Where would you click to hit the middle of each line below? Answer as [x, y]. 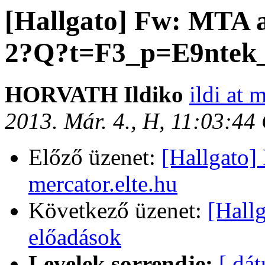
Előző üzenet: [95, 157]
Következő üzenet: [118, 211]
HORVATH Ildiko [97, 95]
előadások [75, 237]
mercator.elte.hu [103, 184]
